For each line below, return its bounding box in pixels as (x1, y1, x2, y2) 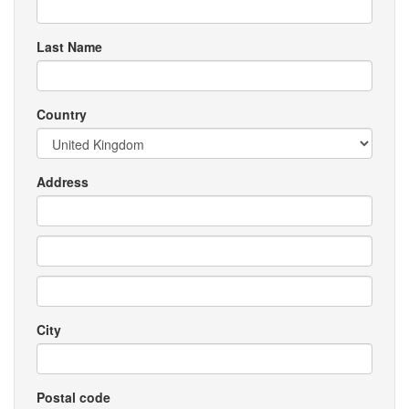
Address (37, 173, 89, 191)
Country (37, 105, 87, 123)
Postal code (37, 388, 110, 406)
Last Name (37, 37, 102, 56)
